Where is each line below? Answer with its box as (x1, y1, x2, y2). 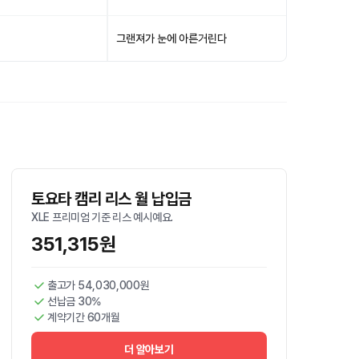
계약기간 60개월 (47, 311, 120, 324)
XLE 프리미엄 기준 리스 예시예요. (31, 211, 173, 224)
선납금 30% (47, 295, 102, 308)
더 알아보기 (124, 343, 174, 356)
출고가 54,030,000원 (47, 279, 150, 292)
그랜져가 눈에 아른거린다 (116, 32, 227, 45)
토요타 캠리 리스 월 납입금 (31, 189, 192, 208)
